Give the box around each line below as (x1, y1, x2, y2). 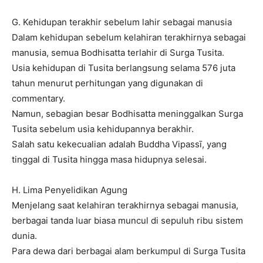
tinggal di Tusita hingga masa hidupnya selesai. (12, 154, 207, 165)
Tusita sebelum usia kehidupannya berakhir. (12, 123, 194, 134)
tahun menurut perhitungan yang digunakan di (12, 77, 203, 89)
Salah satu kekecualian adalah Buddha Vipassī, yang (12, 139, 227, 150)
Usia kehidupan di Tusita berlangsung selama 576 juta (12, 62, 235, 73)
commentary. (12, 93, 65, 104)
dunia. (12, 230, 37, 241)
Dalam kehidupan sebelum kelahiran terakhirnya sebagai (12, 32, 246, 43)
